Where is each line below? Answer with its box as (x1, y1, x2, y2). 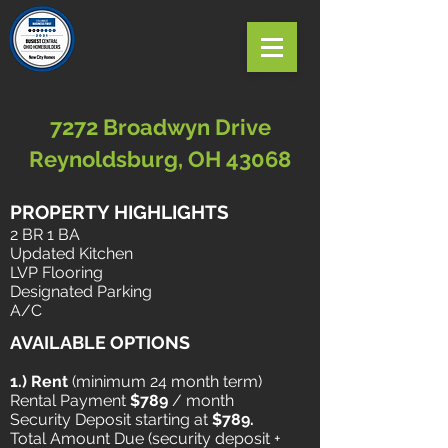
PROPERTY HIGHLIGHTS (10, 201, 229, 223)
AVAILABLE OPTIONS (10, 332, 190, 353)
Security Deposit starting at (10, 410, 212, 429)
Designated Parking (10, 282, 152, 301)
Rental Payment (10, 391, 130, 410)
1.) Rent (10, 372, 68, 391)
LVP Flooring (10, 263, 103, 282)
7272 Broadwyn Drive (49, 114, 271, 140)
